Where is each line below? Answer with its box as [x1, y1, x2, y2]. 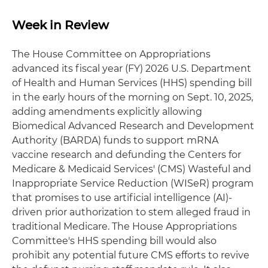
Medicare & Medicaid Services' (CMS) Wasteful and [12, 163, 251, 175]
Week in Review [12, 17, 109, 32]
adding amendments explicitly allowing [12, 105, 202, 117]
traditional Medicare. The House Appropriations [12, 220, 237, 232]
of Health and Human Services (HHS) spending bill [12, 77, 252, 89]
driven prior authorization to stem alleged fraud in [12, 206, 251, 218]
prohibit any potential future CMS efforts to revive [12, 249, 249, 261]
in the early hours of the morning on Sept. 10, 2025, [12, 91, 253, 103]
